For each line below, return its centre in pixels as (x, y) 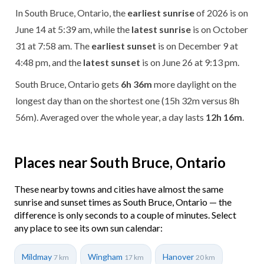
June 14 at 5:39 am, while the (73, 29)
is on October (220, 29)
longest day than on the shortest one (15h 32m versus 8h (127, 100)
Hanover (179, 256)
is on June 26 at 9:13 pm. (190, 62)
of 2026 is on (221, 12)
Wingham (106, 256)
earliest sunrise (161, 12)
